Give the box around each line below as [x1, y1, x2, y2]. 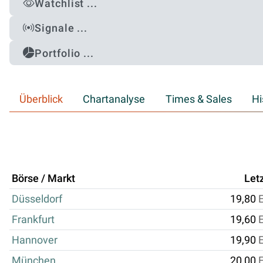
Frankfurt [12, 213, 55, 225]
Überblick [19, 93, 63, 105]
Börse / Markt [12, 172, 75, 184]
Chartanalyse [83, 93, 146, 105]
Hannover [12, 234, 58, 246]
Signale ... [35, 22, 88, 35]
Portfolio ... [35, 46, 94, 59]
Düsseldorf [12, 193, 62, 205]
